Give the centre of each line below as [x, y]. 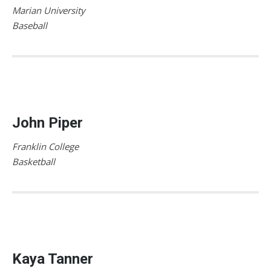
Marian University [49, 10]
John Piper [47, 122]
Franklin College [45, 146]
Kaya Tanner [53, 259]
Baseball [30, 25]
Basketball [34, 161]
